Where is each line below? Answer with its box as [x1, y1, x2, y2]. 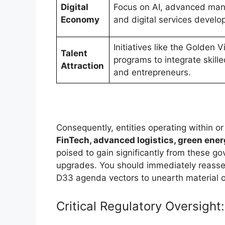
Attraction [61, 61, 104, 71]
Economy [61, 15, 99, 25]
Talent [61, 48, 87, 59]
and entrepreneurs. [114, 67, 191, 78]
